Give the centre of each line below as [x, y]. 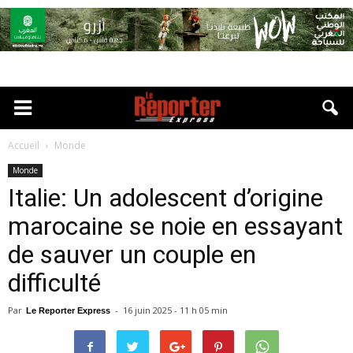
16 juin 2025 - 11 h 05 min [175, 310]
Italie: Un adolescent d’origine [165, 198]
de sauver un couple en [132, 255]
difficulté [54, 283]
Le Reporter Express [68, 310]
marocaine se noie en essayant [175, 226]
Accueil [24, 145]
